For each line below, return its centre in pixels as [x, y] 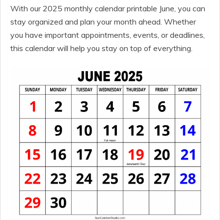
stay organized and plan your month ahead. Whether [103, 22]
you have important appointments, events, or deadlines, [108, 35]
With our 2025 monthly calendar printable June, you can [108, 8]
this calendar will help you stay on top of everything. [101, 48]
